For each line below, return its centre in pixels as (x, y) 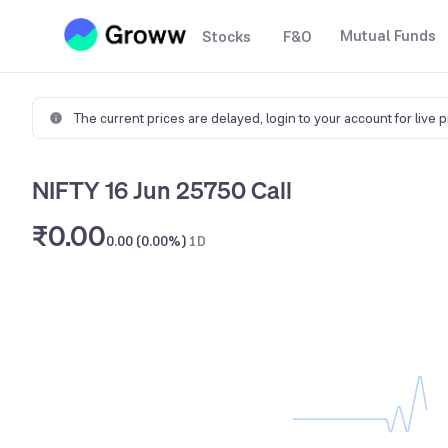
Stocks (226, 36)
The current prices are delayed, (169, 118)
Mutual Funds (388, 35)
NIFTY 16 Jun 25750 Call (162, 190)
